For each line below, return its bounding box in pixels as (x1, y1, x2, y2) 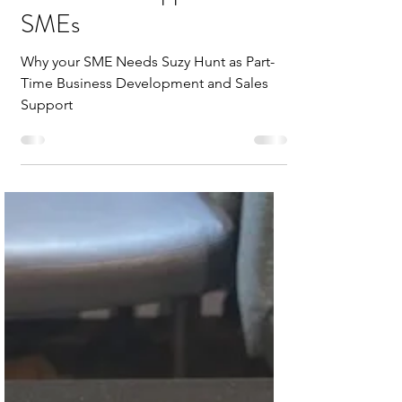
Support (21, 96, 73, 113)
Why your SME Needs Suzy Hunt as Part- (21, 53, 275, 70)
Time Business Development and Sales (21, 74, 268, 92)
